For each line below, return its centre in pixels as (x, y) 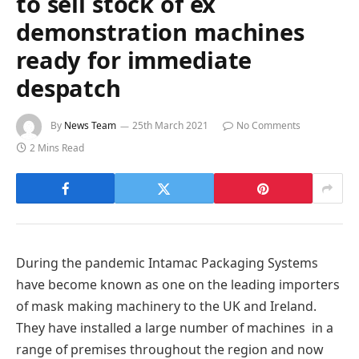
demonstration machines (160, 32)
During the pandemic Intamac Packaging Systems (167, 263)
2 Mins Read (57, 148)
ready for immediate (134, 60)
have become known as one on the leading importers (178, 285)
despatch (69, 88)
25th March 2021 (170, 126)
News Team (90, 126)
